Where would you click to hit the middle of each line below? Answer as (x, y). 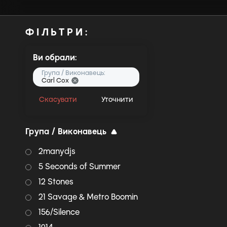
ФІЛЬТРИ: (58, 32)
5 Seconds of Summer (80, 166)
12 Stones (56, 182)
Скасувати (58, 100)
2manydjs (57, 151)
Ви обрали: (55, 58)
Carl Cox (55, 80)
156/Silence (59, 212)
